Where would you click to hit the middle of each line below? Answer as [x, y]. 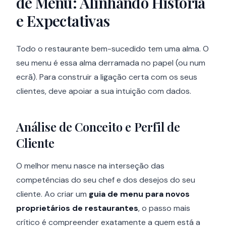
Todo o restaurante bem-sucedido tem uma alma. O [112, 49]
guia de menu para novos [139, 194]
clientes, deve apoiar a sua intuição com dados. [104, 91]
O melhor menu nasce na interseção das [90, 166]
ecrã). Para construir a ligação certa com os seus [107, 77]
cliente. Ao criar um [52, 194]
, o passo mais [164, 208]
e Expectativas [63, 21]
